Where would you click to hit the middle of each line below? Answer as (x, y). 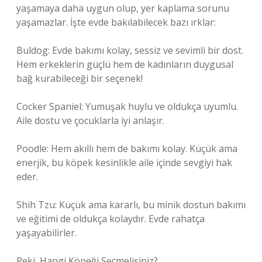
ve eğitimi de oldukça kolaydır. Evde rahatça (111, 219)
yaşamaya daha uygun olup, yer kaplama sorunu (123, 8)
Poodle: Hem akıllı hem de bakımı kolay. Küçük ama (127, 149)
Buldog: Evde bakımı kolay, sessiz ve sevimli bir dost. (130, 50)
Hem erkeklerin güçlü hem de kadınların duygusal (125, 64)
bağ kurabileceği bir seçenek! (80, 78)
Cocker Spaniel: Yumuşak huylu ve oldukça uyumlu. (127, 106)
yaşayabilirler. (46, 233)
